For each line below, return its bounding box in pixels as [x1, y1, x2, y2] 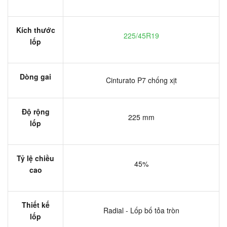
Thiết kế [21, 199, 50, 210]
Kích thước [16, 24, 55, 35]
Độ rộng [21, 106, 50, 117]
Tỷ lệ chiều [17, 153, 54, 163]
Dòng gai [20, 71, 51, 82]
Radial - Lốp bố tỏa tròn [103, 205, 179, 215]
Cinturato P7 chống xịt [105, 74, 177, 85]
